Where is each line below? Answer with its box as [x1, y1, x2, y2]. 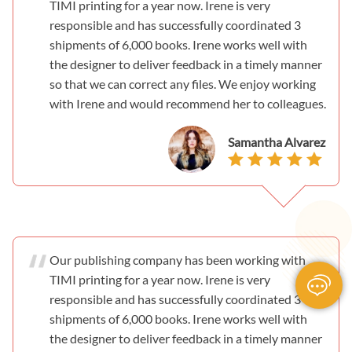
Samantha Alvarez [228, 134, 325, 149]
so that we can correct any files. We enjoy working [49, 75, 316, 91]
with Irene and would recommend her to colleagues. [49, 95, 326, 111]
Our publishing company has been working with [49, 251, 306, 267]
